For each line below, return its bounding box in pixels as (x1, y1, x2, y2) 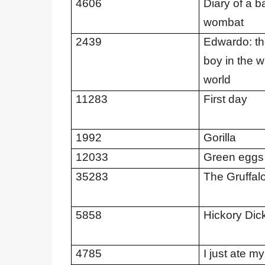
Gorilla (203, 131, 236, 144)
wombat (203, 16, 244, 28)
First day (203, 93, 247, 105)
